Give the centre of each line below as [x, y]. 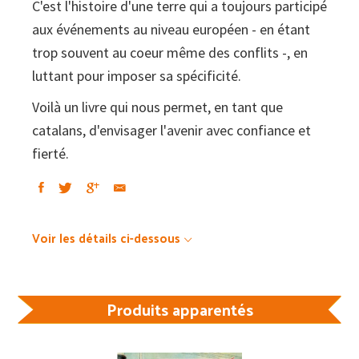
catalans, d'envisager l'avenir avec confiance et [171, 131]
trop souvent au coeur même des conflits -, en [170, 53]
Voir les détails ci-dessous [106, 238]
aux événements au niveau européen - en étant [171, 30]
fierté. [50, 154]
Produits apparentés [179, 310]
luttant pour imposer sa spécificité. [137, 76]
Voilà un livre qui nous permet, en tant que [157, 107]
